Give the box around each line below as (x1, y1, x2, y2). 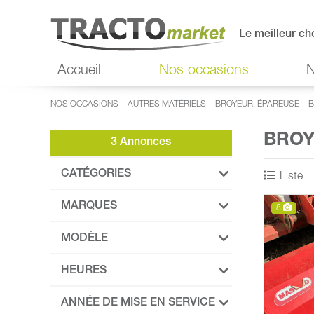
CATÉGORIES (61, 169, 131, 180)
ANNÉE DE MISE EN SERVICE (61, 298, 215, 309)
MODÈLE (61, 233, 108, 245)
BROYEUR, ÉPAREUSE (215, 100, 299, 109)
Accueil (57, 64, 101, 78)
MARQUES (61, 201, 117, 212)
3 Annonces (111, 137, 172, 149)
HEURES (61, 266, 107, 277)
